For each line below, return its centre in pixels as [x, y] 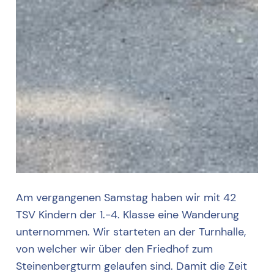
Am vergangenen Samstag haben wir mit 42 [126, 198]
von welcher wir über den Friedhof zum [114, 249]
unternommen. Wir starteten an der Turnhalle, [131, 232]
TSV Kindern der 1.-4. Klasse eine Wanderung [127, 215]
